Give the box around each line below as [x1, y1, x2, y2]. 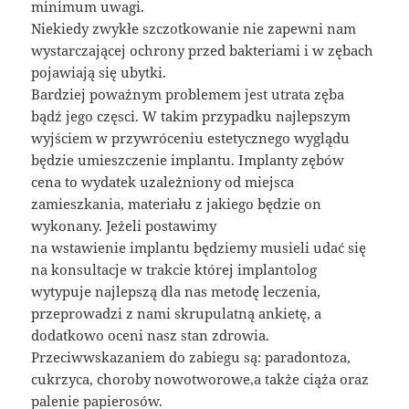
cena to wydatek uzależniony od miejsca [31, 173, 295, 192]
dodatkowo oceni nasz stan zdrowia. [31, 326, 270, 345]
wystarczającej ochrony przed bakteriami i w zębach [31, 41, 374, 60]
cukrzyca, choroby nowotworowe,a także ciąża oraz [31, 370, 370, 389]
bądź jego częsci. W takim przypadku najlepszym [31, 107, 351, 126]
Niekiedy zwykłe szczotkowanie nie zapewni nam [31, 19, 357, 38]
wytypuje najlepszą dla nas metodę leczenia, [31, 282, 321, 301]
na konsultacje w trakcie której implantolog [31, 260, 318, 279]
